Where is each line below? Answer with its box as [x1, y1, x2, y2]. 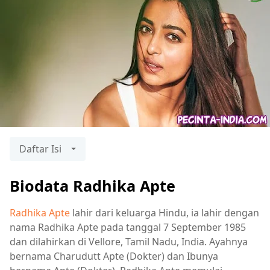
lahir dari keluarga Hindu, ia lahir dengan [70, 206, 259, 219]
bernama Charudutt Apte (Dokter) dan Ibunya [10, 250, 218, 263]
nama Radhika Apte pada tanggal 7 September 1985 [10, 221, 246, 234]
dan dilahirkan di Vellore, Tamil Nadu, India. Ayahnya [10, 235, 248, 248]
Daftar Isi [19, 142, 61, 155]
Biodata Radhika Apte [10, 175, 175, 196]
